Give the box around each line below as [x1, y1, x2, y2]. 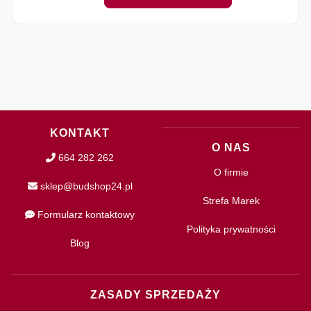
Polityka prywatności [187, 223, 276, 235]
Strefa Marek [203, 194, 260, 206]
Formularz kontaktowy [35, 208, 135, 220]
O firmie [214, 166, 249, 178]
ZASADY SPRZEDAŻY [90, 288, 221, 301]
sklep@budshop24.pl [37, 180, 133, 192]
